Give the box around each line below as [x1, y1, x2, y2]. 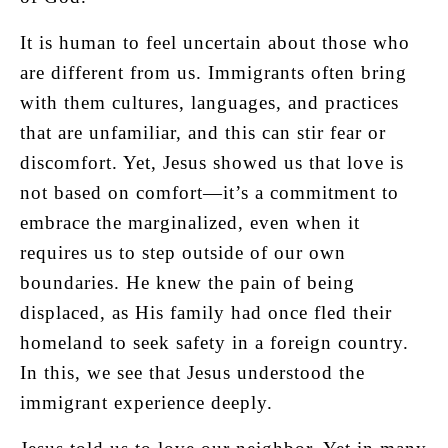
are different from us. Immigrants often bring [20, 61, 407, 83]
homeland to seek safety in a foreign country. [20, 331, 409, 353]
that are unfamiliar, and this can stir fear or [20, 121, 386, 143]
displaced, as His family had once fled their [20, 301, 392, 323]
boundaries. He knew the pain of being [20, 271, 355, 293]
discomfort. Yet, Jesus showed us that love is [20, 151, 404, 173]
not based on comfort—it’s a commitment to [20, 181, 399, 203]
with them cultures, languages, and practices [20, 91, 399, 113]
